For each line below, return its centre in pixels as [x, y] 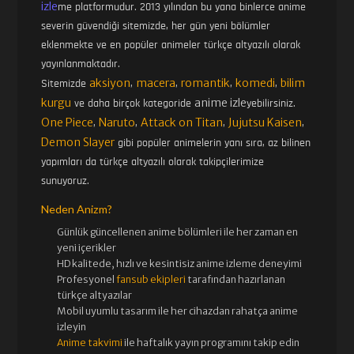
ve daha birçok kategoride [133, 104]
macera [156, 83]
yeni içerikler [87, 248]
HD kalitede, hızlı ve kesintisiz [127, 264]
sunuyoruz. [66, 181]
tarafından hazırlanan [236, 280]
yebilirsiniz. [271, 104]
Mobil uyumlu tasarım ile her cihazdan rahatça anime [178, 311]
